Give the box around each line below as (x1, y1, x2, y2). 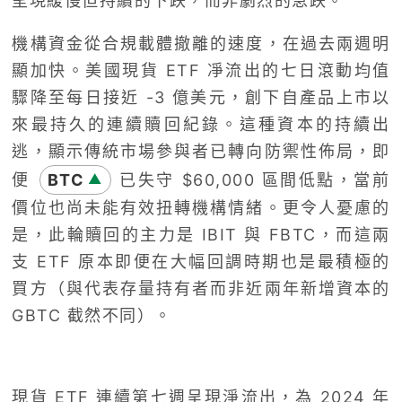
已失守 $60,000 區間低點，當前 (112, 170, 390, 189)
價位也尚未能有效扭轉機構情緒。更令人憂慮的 (12, 197, 390, 217)
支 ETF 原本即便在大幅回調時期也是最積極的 (12, 251, 390, 271)
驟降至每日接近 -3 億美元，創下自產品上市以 (12, 87, 390, 107)
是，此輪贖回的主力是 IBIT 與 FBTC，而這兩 (12, 224, 390, 244)
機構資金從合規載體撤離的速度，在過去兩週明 (12, 33, 390, 53)
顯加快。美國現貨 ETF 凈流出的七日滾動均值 (12, 60, 390, 80)
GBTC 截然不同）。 (12, 305, 172, 325)
